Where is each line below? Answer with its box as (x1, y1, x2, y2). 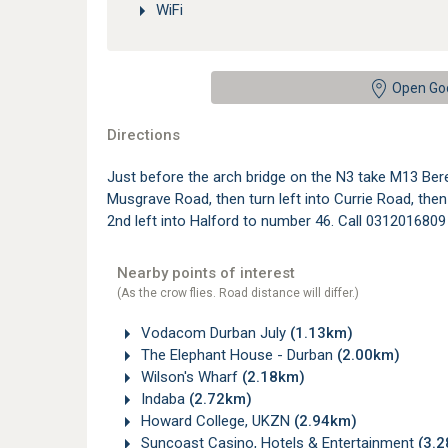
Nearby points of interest (117, 264, 295, 283)
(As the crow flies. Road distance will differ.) (117, 286, 359, 301)
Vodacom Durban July (137, 324, 290, 343)
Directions (107, 126, 180, 145)
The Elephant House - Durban (137, 346, 337, 365)
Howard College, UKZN (137, 412, 294, 431)
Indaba (137, 390, 189, 409)
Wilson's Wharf (137, 368, 242, 387)
